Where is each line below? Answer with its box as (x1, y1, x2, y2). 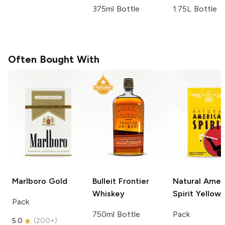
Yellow (193, 188, 221, 198)
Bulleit (92, 176, 116, 186)
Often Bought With (8, 53, 99, 65)
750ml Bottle (92, 209, 140, 219)
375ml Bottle (92, 4, 140, 14)
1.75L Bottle (173, 4, 217, 14)
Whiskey (92, 188, 125, 198)
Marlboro (12, 176, 46, 186)
